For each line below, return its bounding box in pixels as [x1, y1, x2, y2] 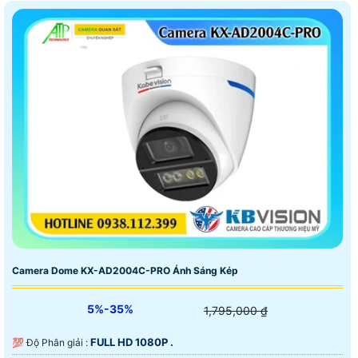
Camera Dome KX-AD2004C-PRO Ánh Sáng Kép [12, 265, 238, 277]
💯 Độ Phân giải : [26, 336, 90, 349]
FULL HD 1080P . [90, 336, 173, 349]
